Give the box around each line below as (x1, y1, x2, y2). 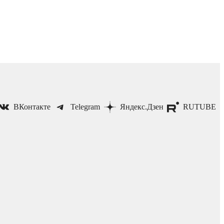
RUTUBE (183, 102, 216, 111)
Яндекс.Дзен (119, 102, 163, 111)
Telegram (70, 102, 100, 111)
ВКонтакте (13, 102, 51, 111)
